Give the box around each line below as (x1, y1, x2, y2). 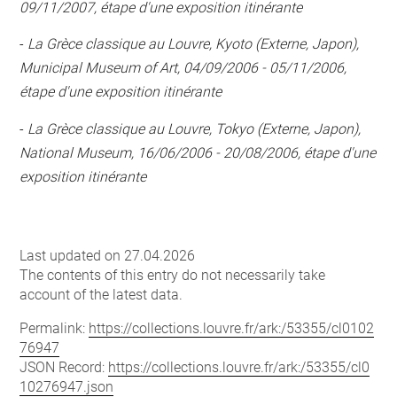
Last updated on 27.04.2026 (19, 246, 196, 264)
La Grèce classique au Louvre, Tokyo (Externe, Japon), (27, 120, 362, 137)
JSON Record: (19, 358, 109, 376)
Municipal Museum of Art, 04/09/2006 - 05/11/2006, (19, 59, 347, 76)
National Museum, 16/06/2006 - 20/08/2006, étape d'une (19, 144, 377, 161)
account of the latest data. (19, 285, 183, 303)
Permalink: (19, 319, 90, 337)
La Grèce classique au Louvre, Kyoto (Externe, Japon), (27, 35, 360, 52)
